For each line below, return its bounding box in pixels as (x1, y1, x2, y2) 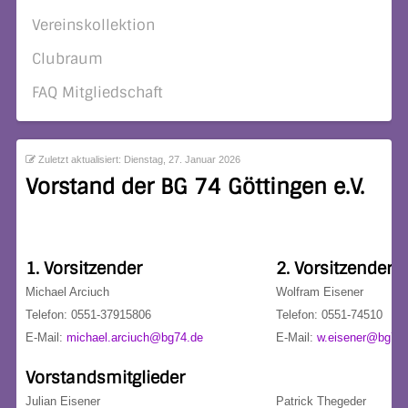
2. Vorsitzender (276, 258, 393, 280)
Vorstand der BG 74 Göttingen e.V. (25, 173, 364, 200)
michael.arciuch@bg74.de (66, 331, 203, 344)
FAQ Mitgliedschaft (32, 83, 163, 102)
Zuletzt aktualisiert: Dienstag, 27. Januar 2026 (38, 154, 240, 165)
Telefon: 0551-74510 (276, 308, 382, 321)
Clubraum (32, 49, 103, 68)
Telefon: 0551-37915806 (25, 308, 151, 321)
